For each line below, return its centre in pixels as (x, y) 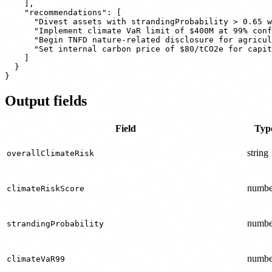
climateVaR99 (36, 259)
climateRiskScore (46, 188)
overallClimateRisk (50, 153)
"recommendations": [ (63, 12)
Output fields (46, 100)
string (258, 152)
